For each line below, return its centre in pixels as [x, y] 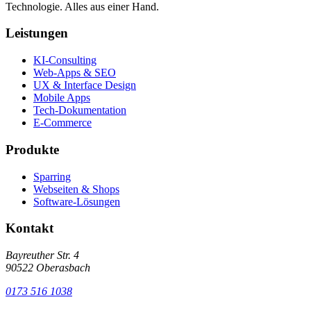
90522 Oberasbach [48, 268]
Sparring [52, 176]
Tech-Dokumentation [80, 110]
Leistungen [37, 33]
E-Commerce [62, 123]
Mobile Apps [62, 98]
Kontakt [30, 228]
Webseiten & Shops [76, 189]
